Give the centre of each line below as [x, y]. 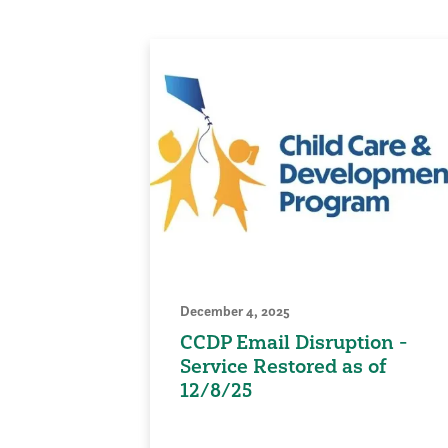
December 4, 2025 [234, 311]
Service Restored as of [283, 366]
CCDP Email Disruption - [293, 342]
